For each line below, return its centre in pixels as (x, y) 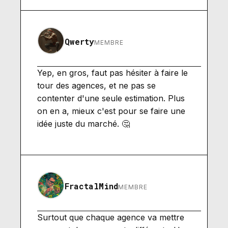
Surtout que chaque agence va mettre (111, 217)
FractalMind (91, 186)
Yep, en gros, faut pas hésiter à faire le (112, 73)
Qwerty (79, 41)
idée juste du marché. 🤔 (83, 123)
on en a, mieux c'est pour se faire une (111, 111)
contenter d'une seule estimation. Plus (111, 98)
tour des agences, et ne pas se (96, 85)
